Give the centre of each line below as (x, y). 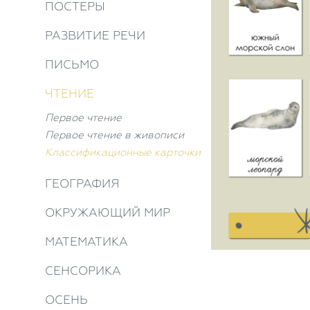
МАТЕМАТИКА (86, 241)
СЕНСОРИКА (83, 271)
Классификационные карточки (123, 152)
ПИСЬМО (72, 64)
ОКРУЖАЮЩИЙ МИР (108, 212)
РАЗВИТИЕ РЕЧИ (95, 35)
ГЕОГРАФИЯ (82, 183)
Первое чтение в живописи (115, 135)
